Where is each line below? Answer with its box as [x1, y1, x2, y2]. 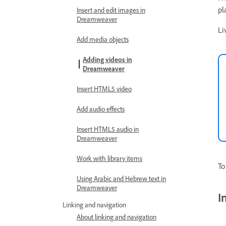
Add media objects [77, 35, 129, 43]
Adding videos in [83, 55, 132, 64]
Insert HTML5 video [77, 84, 132, 93]
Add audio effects [77, 104, 125, 113]
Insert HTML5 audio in [77, 125, 139, 133]
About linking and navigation [77, 212, 156, 221]
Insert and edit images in [77, 6, 145, 14]
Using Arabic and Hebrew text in [77, 174, 166, 183]
